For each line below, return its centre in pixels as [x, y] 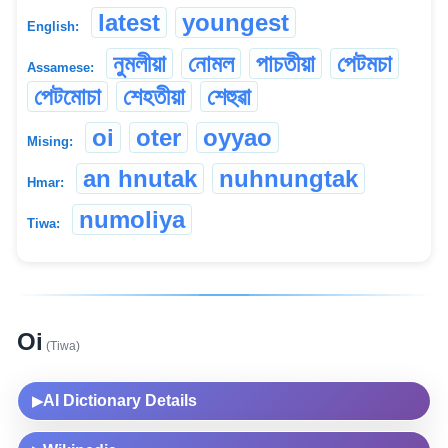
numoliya [132, 219]
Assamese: [60, 67]
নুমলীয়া [139, 63]
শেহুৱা [229, 96]
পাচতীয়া [285, 63]
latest [129, 22]
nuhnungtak [288, 178]
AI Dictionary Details [120, 400]
